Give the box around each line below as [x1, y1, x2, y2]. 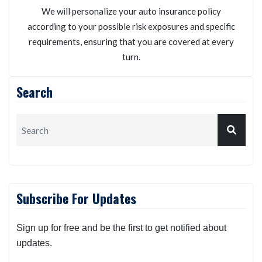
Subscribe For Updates [16, 188, 136, 208]
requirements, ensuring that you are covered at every [28, 36, 234, 47]
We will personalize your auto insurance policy [41, 5, 221, 16]
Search [16, 82, 53, 101]
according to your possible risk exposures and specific [27, 20, 235, 32]
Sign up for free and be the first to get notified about [16, 222, 226, 233]
